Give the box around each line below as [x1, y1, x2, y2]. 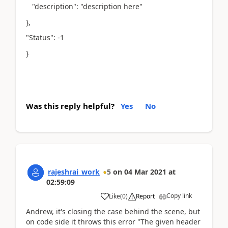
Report [136, 192, 155, 201]
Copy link [166, 191, 192, 200]
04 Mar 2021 [124, 167, 166, 177]
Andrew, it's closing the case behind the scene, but [26, 207, 200, 216]
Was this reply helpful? [26, 101, 115, 111]
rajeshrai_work [48, 167, 100, 177]
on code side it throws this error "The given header [26, 217, 201, 226]
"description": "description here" [26, 2, 142, 11]
